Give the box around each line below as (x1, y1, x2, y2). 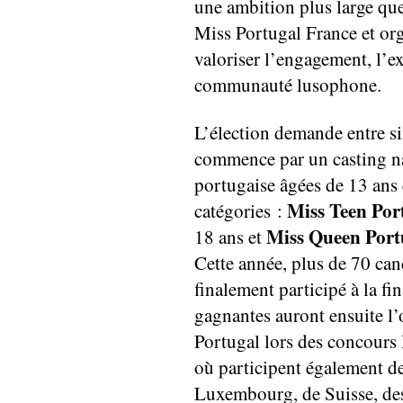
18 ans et (194, 224, 266, 250)
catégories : (194, 198, 287, 224)
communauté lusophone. (194, 72, 381, 98)
